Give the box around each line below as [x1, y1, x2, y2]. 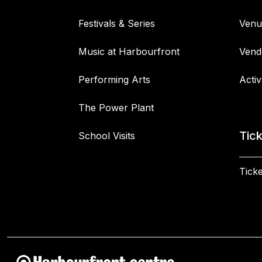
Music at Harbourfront [78, 46, 180, 57]
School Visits [78, 130, 135, 142]
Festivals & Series [78, 18, 155, 29]
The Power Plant [78, 102, 154, 113]
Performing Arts [78, 74, 150, 85]
